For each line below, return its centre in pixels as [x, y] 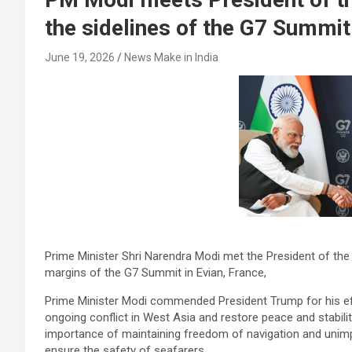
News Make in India [171, 57]
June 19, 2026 [80, 57]
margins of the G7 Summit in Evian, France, [156, 273]
